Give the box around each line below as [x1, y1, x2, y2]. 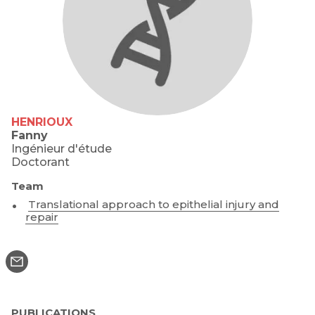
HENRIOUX [11, 115, 72, 129]
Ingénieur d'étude [11, 142, 112, 156]
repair [25, 210, 58, 224]
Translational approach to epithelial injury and [28, 198, 279, 212]
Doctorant [11, 155, 70, 169]
